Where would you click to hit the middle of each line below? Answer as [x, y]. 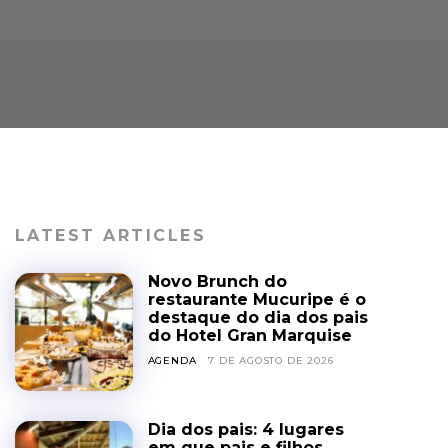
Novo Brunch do [217, 281]
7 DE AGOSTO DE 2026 [271, 360]
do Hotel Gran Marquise [249, 335]
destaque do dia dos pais [257, 317]
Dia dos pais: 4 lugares [245, 429]
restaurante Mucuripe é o [256, 299]
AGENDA [172, 360]
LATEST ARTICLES [110, 235]
